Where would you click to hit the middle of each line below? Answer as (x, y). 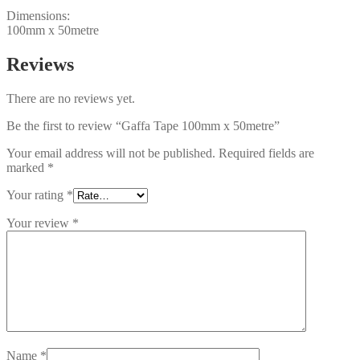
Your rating (37, 194)
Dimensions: (38, 15)
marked (27, 167)
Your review (39, 223)
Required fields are (266, 153)
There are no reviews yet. (71, 98)
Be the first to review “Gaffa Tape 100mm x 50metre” (143, 125)
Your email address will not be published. (111, 153)
